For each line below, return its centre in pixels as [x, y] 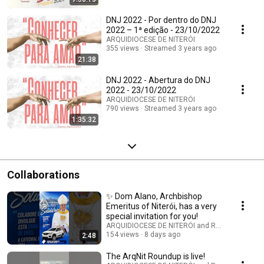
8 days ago [162, 234]
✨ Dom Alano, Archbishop [154, 196]
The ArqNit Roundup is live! [156, 256]
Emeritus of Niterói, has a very [161, 206]
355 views [123, 48]
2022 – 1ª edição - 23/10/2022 [163, 30]
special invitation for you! [152, 216]
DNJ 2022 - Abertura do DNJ [158, 80]
